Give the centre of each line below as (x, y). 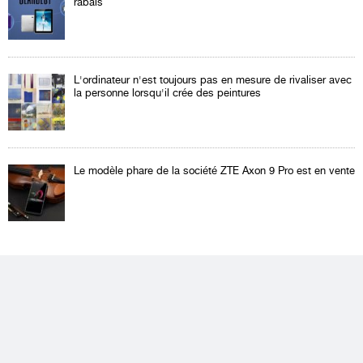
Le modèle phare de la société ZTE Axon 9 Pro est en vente (214, 170)
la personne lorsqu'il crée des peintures (167, 92)
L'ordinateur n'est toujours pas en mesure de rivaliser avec (213, 79)
